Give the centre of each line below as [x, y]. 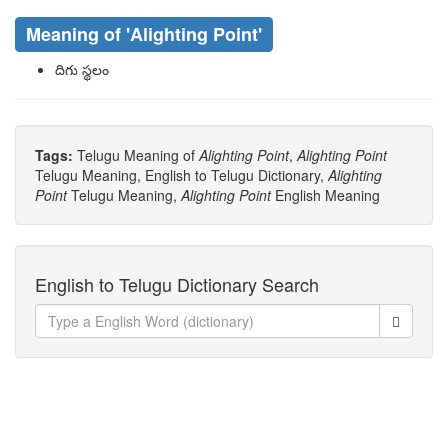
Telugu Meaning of [138, 155]
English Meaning [325, 195]
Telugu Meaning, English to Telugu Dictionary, [181, 175]
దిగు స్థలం [82, 69]
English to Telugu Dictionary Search [177, 284]
